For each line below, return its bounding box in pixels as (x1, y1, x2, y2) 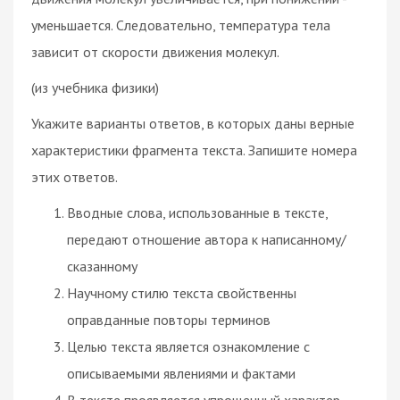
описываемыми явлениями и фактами (67, 363, 296, 382)
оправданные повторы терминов (67, 310, 271, 329)
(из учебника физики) (31, 78, 159, 96)
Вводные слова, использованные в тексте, (67, 203, 328, 221)
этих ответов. (31, 167, 118, 186)
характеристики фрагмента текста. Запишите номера (31, 140, 357, 159)
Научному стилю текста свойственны (67, 283, 296, 302)
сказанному (67, 256, 137, 275)
